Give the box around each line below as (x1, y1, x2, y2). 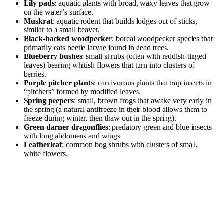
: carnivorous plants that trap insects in (94, 79, 212, 87)
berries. (24, 70, 46, 79)
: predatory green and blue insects (108, 123, 212, 132)
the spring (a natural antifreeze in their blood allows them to (24, 105, 207, 114)
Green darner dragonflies (24, 123, 108, 132)
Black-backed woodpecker (24, 34, 112, 43)
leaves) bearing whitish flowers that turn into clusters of (24, 61, 194, 70)
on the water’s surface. (24, 8, 93, 17)
